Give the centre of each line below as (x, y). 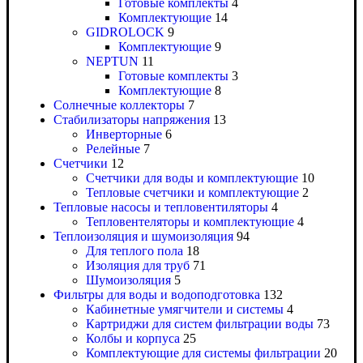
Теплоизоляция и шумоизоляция (143, 237)
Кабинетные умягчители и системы (185, 310)
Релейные (113, 149)
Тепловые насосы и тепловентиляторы (161, 207)
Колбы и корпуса (133, 339)
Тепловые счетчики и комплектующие (192, 193)
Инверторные (124, 135)
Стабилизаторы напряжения (132, 120)
